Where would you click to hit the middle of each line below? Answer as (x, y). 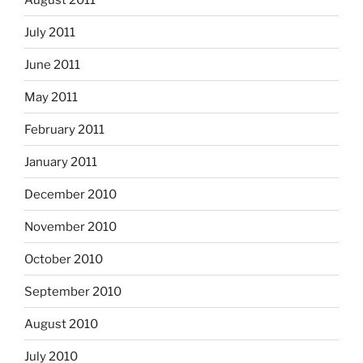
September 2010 (73, 291)
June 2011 (52, 64)
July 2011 (50, 32)
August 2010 (61, 324)
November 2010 (70, 226)
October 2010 (64, 259)
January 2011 (61, 162)
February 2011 (64, 129)
